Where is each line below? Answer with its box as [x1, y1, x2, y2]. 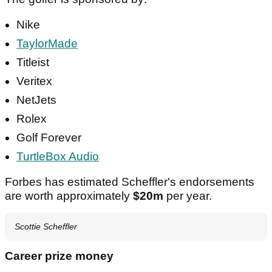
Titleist [16, 56, 49, 69]
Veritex [16, 75, 52, 88]
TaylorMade [16, 37, 78, 50]
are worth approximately [5, 189, 133, 203]
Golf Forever [16, 131, 81, 144]
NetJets [16, 93, 56, 107]
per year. [163, 189, 215, 203]
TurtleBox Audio [16, 150, 99, 163]
